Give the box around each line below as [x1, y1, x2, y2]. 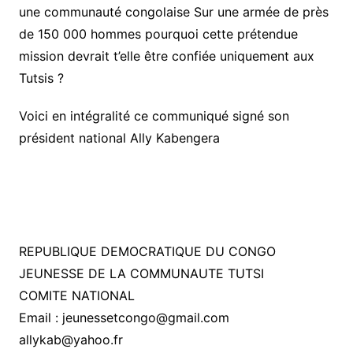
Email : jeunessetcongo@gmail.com [18, 310, 229, 325]
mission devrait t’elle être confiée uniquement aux [18, 48, 314, 64]
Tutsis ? [18, 70, 64, 86]
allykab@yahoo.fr [18, 332, 123, 347]
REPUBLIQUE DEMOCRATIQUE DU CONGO [18, 243, 276, 259]
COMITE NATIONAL [18, 288, 135, 303]
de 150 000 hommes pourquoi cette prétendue [18, 26, 298, 42]
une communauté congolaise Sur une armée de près [18, 4, 329, 20]
